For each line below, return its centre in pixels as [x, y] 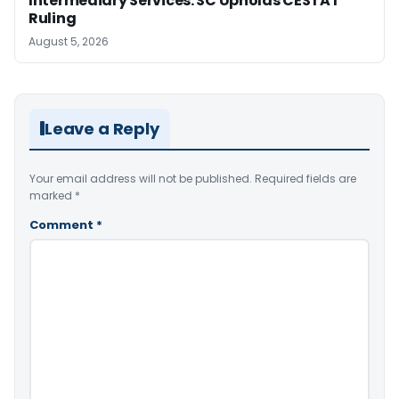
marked [52, 195]
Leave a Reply [102, 128]
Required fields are [305, 178]
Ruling [53, 18]
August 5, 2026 [69, 41]
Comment [63, 224]
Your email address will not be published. [141, 178]
